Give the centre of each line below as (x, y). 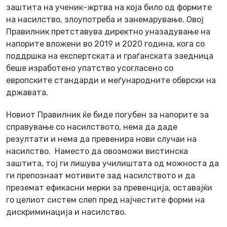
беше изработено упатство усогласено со (90, 68)
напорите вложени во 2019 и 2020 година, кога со (105, 44)
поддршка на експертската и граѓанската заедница (110, 56)
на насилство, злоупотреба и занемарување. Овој (105, 19)
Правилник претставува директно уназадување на (108, 31)
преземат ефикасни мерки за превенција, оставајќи (109, 187)
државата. (27, 92)
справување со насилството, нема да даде (92, 127)
